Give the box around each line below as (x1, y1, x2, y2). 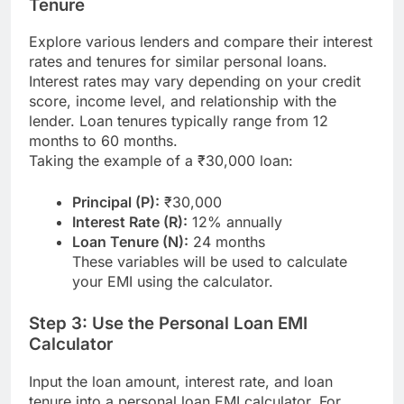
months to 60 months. (29, 132, 178, 151)
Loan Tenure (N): (72, 233, 188, 252)
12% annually (188, 213, 282, 232)
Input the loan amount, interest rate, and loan (29, 372, 333, 390)
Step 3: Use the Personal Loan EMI (29, 313, 308, 335)
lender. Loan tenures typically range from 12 (29, 112, 328, 131)
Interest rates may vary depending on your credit (29, 72, 361, 91)
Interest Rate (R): (72, 213, 188, 232)
